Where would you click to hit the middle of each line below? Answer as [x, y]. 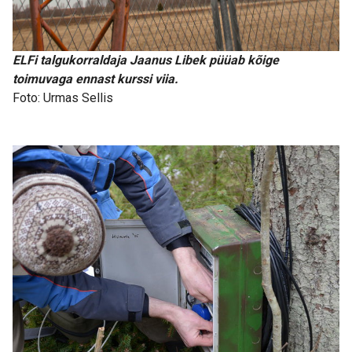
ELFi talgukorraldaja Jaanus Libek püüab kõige [146, 60]
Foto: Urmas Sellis [63, 97]
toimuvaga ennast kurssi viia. [95, 79]
